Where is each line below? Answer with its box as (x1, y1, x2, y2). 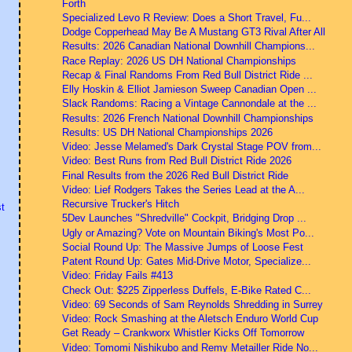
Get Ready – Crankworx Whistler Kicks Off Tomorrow (61, 327, 304, 339)
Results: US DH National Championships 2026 (61, 126, 273, 138)
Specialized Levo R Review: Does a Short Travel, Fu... (61, 11, 311, 24)
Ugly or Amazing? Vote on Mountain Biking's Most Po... (61, 226, 314, 239)
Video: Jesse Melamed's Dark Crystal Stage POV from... (61, 141, 321, 153)
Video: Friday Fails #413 (61, 269, 173, 282)
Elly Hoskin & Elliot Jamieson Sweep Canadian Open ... (61, 83, 317, 96)
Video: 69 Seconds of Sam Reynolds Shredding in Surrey (61, 298, 323, 310)
